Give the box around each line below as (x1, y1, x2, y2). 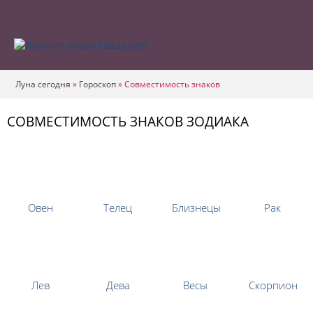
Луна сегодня (15, 78, 71, 90)
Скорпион (249, 278, 298, 292)
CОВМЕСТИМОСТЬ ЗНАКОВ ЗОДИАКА (7, 112, 249, 131)
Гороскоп (79, 78, 116, 90)
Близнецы (171, 201, 221, 214)
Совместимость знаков (124, 78, 220, 90)
